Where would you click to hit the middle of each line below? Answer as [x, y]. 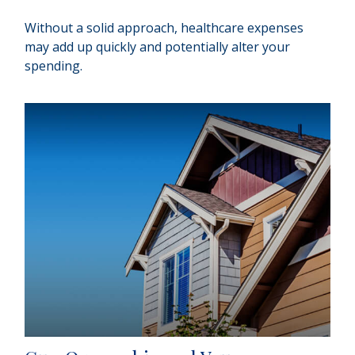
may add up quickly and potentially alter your [158, 46]
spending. [54, 65]
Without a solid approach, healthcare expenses [164, 27]
